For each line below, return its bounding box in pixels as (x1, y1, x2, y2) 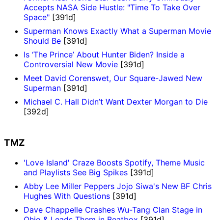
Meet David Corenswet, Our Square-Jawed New (24, 73, 202, 83)
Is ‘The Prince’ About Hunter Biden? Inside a (24, 49, 185, 59)
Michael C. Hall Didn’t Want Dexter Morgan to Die (24, 96, 208, 107)
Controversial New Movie (24, 59, 118, 69)
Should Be (24, 35, 61, 46)
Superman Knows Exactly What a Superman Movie (24, 26, 211, 36)
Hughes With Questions (24, 191, 110, 201)
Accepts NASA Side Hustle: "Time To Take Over (24, 2, 200, 12)
